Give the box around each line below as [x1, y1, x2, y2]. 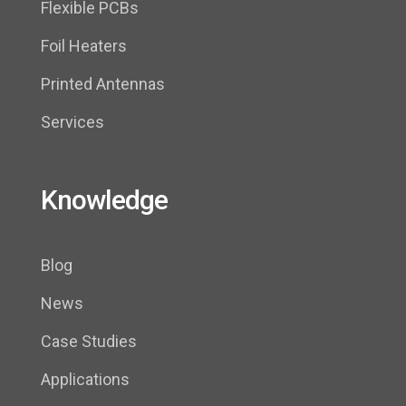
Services [41, 112, 104, 132]
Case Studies [41, 332, 137, 352]
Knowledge [41, 184, 168, 217]
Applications [41, 370, 130, 390]
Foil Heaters [41, 36, 127, 56]
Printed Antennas [41, 74, 165, 94]
